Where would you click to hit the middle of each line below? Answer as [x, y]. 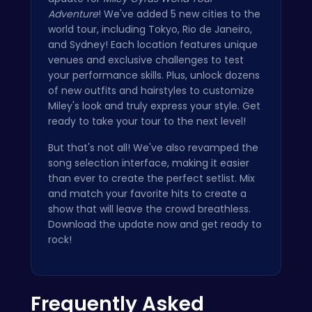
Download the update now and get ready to [155, 224]
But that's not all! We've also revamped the [153, 147]
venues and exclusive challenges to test [146, 60]
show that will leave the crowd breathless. [149, 209]
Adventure [73, 14]
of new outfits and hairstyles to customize [151, 90]
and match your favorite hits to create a [147, 193]
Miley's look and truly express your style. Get [154, 106]
